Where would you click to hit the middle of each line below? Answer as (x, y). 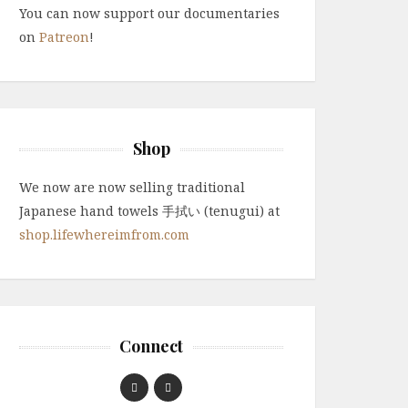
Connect (151, 346)
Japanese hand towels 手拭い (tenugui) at (149, 211)
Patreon (64, 37)
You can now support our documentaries (149, 13)
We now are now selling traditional (132, 187)
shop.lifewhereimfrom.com (104, 235)
